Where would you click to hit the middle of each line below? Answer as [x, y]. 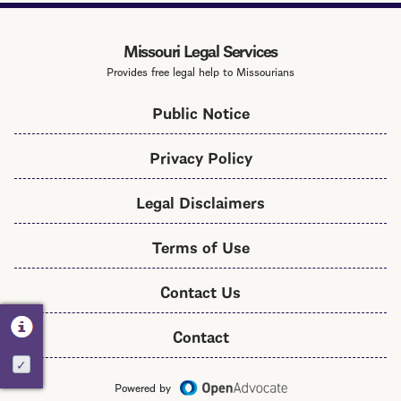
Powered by [142, 387]
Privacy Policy [200, 157]
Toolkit [175, 24]
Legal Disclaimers [200, 201]
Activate [46, 374]
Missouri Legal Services [200, 50]
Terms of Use [200, 246]
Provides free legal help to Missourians [200, 71]
